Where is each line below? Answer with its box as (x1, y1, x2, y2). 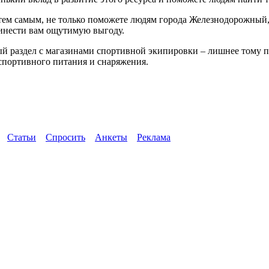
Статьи (7, 132, 36, 142)
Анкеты (95, 132, 127, 142)
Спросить (46, 132, 85, 142)
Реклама (137, 132, 171, 142)
